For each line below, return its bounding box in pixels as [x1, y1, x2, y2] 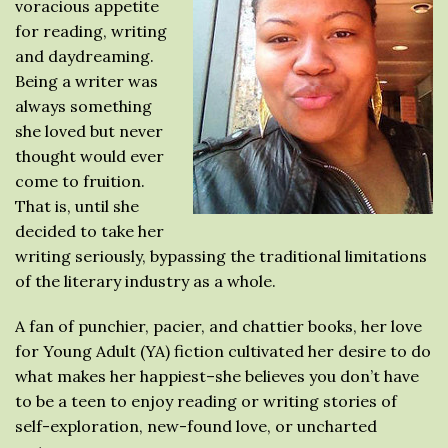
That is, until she [15, 195, 139, 216]
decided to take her [15, 220, 164, 241]
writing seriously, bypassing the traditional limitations [15, 245, 427, 266]
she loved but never [15, 120, 163, 141]
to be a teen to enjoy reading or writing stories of [15, 390, 397, 411]
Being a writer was [15, 70, 158, 91]
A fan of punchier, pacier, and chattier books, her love [15, 315, 422, 336]
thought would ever [15, 145, 164, 166]
